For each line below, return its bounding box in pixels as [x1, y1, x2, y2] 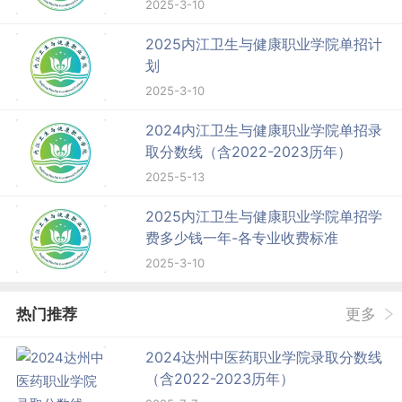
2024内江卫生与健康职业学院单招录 [145, 120, 383, 139]
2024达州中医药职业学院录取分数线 [145, 347, 383, 366]
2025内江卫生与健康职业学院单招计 [145, 34, 383, 53]
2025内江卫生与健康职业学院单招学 [145, 206, 383, 225]
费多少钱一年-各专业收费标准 [145, 228, 339, 247]
